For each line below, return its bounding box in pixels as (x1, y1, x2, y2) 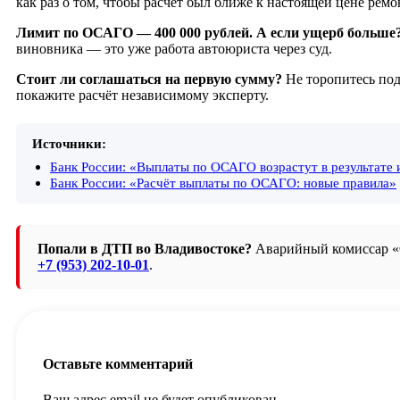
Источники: (32, 136, 106, 152)
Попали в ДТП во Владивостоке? (37, 241, 252, 257)
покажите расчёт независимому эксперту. (16, 87, 269, 104)
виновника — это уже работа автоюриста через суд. (16, 41, 332, 57)
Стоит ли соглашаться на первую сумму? (16, 71, 282, 87)
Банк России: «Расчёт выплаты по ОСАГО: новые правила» (50, 175, 396, 191)
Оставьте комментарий (43, 356, 193, 372)
